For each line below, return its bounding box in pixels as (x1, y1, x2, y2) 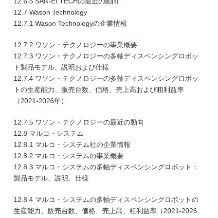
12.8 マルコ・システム (14, 129, 84, 137)
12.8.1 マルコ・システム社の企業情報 (14, 141, 130, 148)
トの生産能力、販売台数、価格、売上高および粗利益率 (14, 86, 184, 93)
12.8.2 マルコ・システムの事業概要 (14, 152, 124, 160)
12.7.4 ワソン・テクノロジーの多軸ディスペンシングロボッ (14, 74, 199, 82)
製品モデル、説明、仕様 (14, 174, 89, 182)
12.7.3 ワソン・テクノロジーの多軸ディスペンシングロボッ (14, 52, 199, 60)
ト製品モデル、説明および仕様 (14, 63, 109, 71)
